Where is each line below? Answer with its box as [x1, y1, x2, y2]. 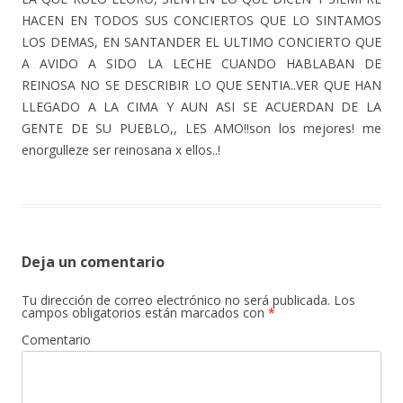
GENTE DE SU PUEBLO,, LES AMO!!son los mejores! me [22, 120, 381, 138]
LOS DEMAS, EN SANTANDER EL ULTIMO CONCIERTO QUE [22, 33, 381, 51]
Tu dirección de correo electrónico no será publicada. [22, 291, 330, 309]
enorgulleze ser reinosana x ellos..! [22, 141, 220, 159]
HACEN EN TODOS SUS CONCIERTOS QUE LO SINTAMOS [22, 12, 381, 30]
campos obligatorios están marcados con [22, 304, 268, 322]
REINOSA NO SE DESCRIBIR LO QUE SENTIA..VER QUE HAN [22, 76, 381, 94]
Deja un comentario [22, 252, 165, 273]
